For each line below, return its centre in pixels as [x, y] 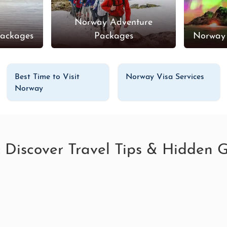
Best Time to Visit [47, 77]
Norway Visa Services [165, 77]
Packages [113, 36]
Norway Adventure [114, 22]
